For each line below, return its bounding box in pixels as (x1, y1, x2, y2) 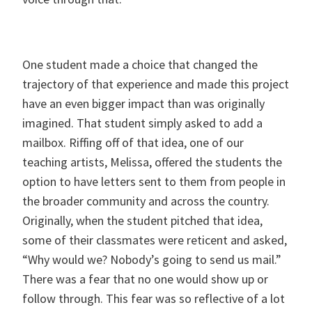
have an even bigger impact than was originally (22, 95, 265, 111)
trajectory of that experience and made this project (22, 76, 289, 92)
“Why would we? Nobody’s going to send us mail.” (22, 251, 281, 267)
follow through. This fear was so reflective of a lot (22, 290, 285, 306)
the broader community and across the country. (22, 193, 270, 209)
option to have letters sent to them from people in (22, 173, 286, 189)
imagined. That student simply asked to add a (22, 115, 263, 131)
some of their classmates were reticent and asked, (22, 232, 287, 248)
